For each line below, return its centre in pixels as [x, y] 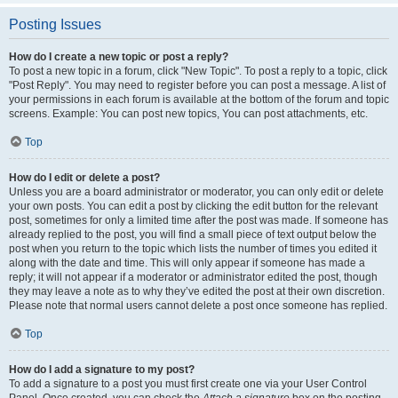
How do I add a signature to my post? [102, 370]
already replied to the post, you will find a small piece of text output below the [193, 235]
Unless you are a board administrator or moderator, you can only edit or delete [196, 192]
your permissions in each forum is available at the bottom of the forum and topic [199, 99]
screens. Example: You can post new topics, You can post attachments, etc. [188, 114]
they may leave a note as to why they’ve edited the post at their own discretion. [197, 291]
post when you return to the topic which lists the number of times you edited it [193, 249]
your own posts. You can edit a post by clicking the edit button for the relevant [193, 206]
